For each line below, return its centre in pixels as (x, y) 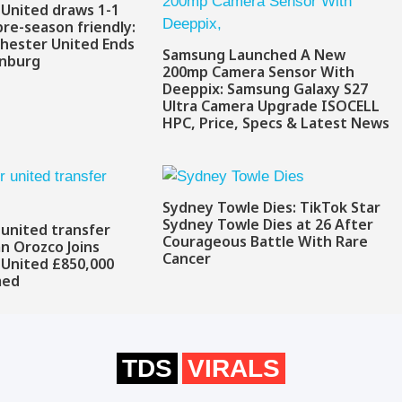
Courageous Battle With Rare (265, 243)
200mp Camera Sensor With (258, 74)
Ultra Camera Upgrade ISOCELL (271, 108)
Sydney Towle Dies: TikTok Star (271, 209)
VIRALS (234, 368)
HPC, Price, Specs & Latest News (275, 125)
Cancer (186, 260)
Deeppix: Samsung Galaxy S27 (265, 91)
